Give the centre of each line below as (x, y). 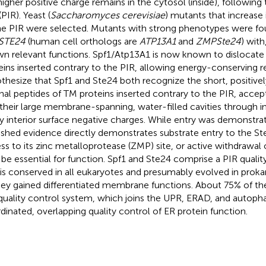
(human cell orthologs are (82, 41)
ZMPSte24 (218, 41)
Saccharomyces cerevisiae (107, 15)
